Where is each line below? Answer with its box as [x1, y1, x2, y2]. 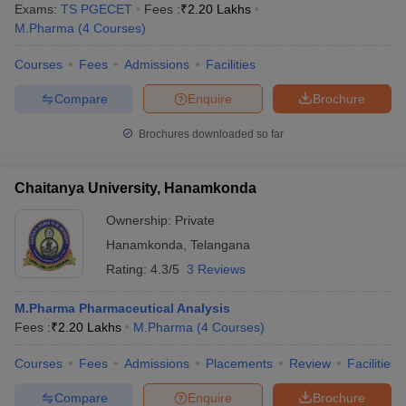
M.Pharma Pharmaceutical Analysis [14, 301, 230, 315]
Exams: [14, 2, 61, 16]
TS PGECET [61, 2, 132, 16]
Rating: [106, 262, 150, 276]
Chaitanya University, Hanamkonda [14, 180, 256, 196]
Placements [206, 356, 273, 371]
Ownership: [106, 213, 175, 227]
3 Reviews [187, 262, 246, 276]
